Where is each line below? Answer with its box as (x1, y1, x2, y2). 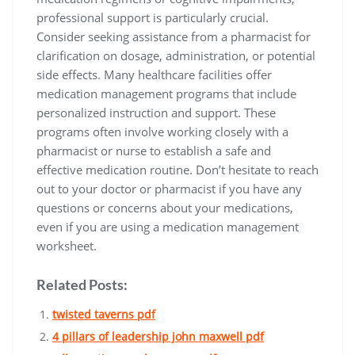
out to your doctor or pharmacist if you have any (36, 181, 302, 197)
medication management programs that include (36, 86, 296, 101)
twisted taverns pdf (52, 307, 155, 322)
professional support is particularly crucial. (36, 10, 269, 25)
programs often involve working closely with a (36, 124, 288, 139)
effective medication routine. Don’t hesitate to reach (36, 162, 319, 177)
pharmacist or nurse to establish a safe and (36, 143, 271, 158)
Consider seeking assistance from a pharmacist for (36, 29, 311, 44)
